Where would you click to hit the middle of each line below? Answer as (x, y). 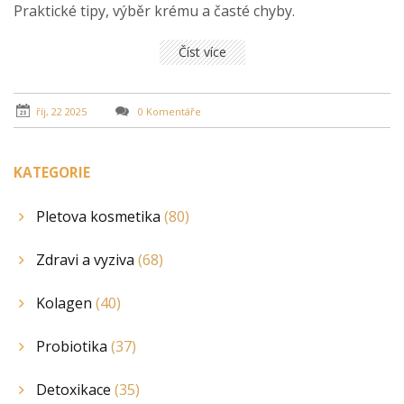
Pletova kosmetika (100, 216)
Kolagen (66, 303)
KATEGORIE (52, 173)
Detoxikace (75, 389)
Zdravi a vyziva (87, 259)
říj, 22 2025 (61, 111)
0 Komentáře (168, 111)
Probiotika (73, 346)
